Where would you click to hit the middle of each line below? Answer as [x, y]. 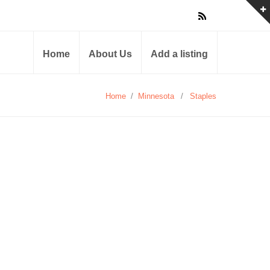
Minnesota [156, 96]
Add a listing [179, 54]
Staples [203, 96]
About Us [110, 54]
